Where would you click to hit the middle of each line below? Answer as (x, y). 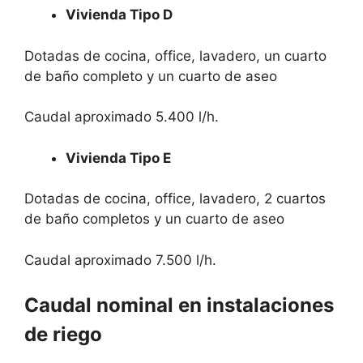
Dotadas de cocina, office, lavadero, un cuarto (175, 56)
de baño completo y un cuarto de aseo (151, 76)
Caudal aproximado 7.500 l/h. (120, 260)
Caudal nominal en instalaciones (179, 305)
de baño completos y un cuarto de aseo (154, 219)
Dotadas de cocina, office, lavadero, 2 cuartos (175, 199)
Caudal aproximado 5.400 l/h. (122, 117)
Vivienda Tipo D (119, 15)
